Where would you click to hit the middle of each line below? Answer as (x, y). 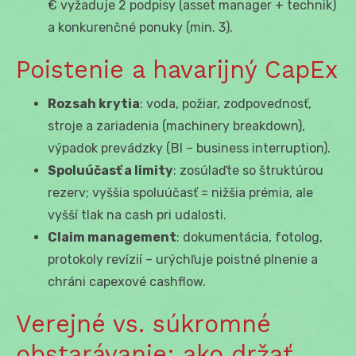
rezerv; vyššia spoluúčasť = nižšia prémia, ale (180, 192)
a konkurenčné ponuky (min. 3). (140, 27)
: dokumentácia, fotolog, (250, 237)
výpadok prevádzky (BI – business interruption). (189, 148)
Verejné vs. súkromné (143, 323)
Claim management (112, 237)
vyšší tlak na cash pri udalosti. (137, 215)
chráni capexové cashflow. (127, 281)
